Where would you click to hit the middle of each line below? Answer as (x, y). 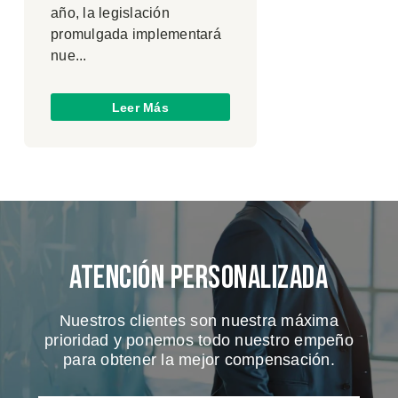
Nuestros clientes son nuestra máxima (199, 320)
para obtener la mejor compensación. (199, 359)
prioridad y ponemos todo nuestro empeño (199, 340)
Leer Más (140, 107)
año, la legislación (110, 13)
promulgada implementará (136, 35)
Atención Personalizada (199, 278)
